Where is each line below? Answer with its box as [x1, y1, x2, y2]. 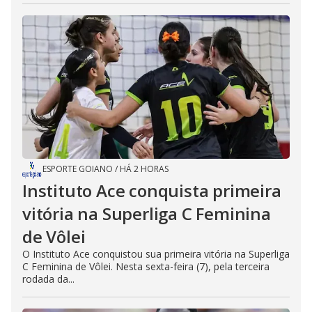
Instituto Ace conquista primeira [22, 179, 281, 202]
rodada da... [22, 272, 75, 286]
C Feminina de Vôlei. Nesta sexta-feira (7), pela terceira [22, 260, 270, 273]
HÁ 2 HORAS [120, 163, 169, 175]
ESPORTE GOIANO [42, 163, 113, 175]
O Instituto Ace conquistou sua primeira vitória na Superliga [22, 247, 290, 260]
